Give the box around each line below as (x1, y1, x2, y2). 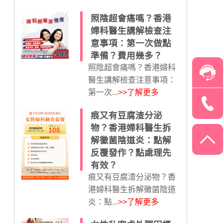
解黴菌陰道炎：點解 (90, 135, 171, 145)
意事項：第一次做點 (90, 38, 171, 48)
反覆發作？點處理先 (90, 148, 171, 158)
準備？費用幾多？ (90, 51, 162, 61)
